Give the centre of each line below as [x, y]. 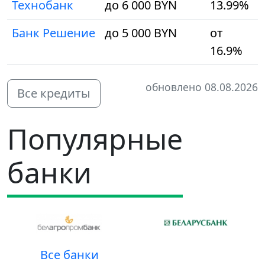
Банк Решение [54, 33]
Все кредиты [54, 93]
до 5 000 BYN [141, 33]
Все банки [69, 255]
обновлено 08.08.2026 [202, 87]
